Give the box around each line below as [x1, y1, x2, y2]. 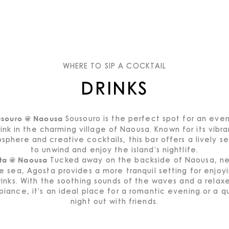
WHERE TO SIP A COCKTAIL [62, 60, 167, 71]
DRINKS [81, 75, 148, 100]
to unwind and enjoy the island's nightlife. [30, 144, 199, 154]
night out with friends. [71, 196, 158, 206]
